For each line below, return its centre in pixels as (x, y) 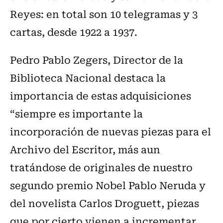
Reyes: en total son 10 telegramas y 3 (104, 13)
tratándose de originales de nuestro (101, 167)
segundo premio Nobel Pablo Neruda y (108, 185)
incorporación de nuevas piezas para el (111, 131)
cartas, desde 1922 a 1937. (74, 31)
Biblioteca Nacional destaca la (88, 77)
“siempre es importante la (76, 113)
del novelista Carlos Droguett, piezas (105, 203)
